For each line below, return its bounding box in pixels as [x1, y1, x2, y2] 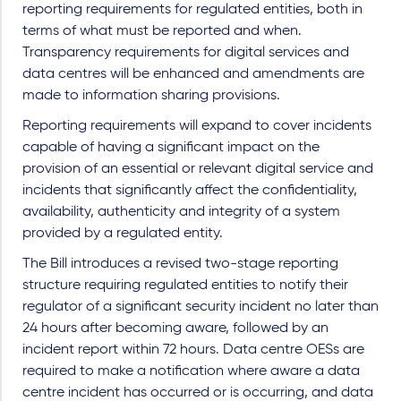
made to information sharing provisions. [22, 89, 280, 103]
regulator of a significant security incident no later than [22, 300, 379, 314]
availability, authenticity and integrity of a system [22, 205, 340, 219]
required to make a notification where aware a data [22, 364, 360, 379]
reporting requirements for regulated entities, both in [22, 3, 363, 17]
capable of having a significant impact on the [22, 141, 320, 155]
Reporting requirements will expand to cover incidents [22, 119, 371, 133]
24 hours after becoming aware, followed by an [22, 321, 328, 336]
